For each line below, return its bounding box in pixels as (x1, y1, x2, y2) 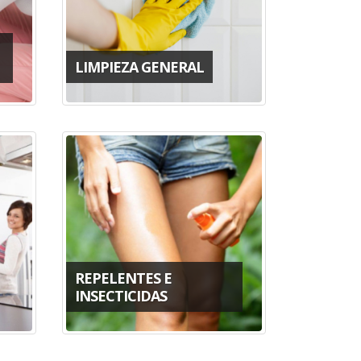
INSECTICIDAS (74, 285, 167, 305)
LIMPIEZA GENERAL (74, 56, 204, 77)
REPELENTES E (74, 268, 172, 288)
